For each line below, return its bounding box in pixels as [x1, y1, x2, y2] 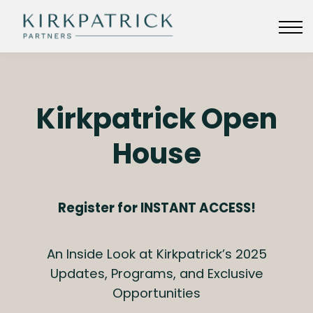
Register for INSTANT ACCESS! [57, 199, 256, 217]
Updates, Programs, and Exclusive [50, 265, 263, 282]
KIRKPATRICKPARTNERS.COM [50, 8, 263, 27]
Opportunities [112, 284, 201, 302]
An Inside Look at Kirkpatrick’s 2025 [46, 245, 267, 263]
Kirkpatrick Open [36, 99, 277, 138]
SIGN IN [129, 46, 184, 65]
